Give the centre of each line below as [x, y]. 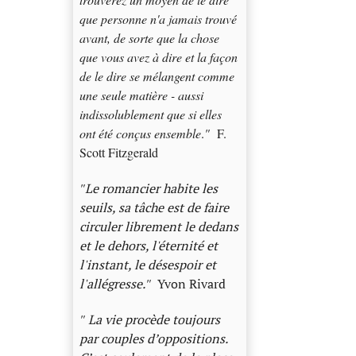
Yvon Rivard [191, 284]
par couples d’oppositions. [153, 338]
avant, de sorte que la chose [149, 38]
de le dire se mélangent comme [157, 76]
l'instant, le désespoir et [147, 265]
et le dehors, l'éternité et [148, 246]
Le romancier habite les [151, 189]
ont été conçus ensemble [140, 133]
